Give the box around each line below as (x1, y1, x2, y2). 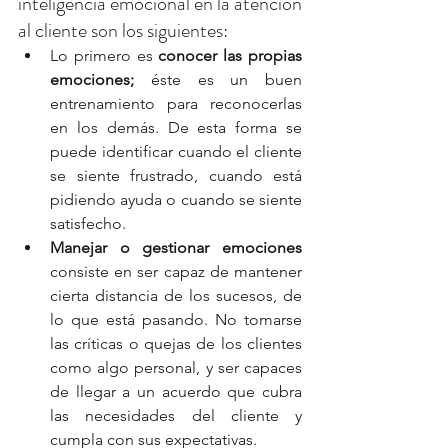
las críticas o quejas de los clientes (50, 334, 302, 354)
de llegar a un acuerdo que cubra (50, 382, 302, 402)
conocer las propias (152, 46, 303, 66)
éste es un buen (134, 70, 302, 90)
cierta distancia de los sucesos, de (50, 286, 302, 306)
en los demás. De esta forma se (50, 118, 302, 138)
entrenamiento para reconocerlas (50, 94, 302, 114)
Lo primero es (50, 46, 153, 66)
